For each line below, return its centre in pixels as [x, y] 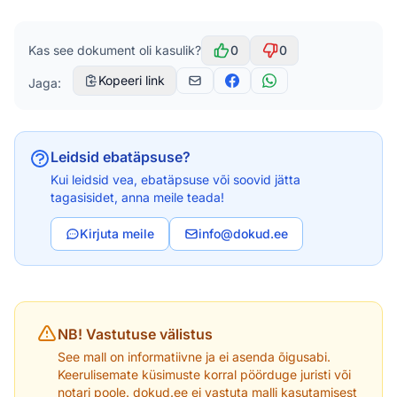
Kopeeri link [132, 81]
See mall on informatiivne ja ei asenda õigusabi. [194, 357]
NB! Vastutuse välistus [135, 335]
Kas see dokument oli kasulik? [115, 51]
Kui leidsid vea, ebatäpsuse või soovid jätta [175, 180]
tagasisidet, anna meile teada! [137, 198]
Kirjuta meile [117, 234]
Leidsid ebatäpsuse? [121, 157]
